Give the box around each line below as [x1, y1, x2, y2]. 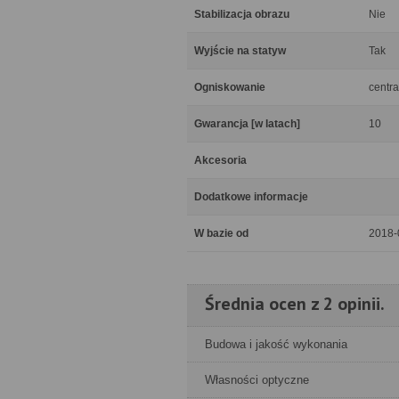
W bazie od [194, 227, 248, 240]
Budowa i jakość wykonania [205, 338, 347, 351]
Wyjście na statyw [194, 45, 286, 57]
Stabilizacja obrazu [194, 8, 289, 20]
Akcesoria [194, 154, 247, 167]
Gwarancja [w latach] [194, 118, 300, 130]
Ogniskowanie [194, 81, 265, 94]
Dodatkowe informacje [194, 191, 308, 203]
